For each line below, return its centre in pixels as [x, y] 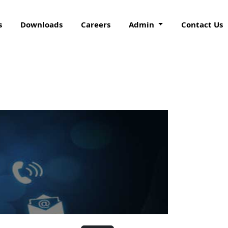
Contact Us [202, 24]
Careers [96, 24]
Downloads [42, 24]
